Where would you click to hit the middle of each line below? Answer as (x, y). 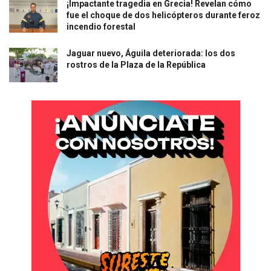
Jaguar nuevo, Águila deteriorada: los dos (151, 53)
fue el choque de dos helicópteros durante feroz (163, 15)
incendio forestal (101, 26)
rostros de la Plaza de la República (136, 64)
